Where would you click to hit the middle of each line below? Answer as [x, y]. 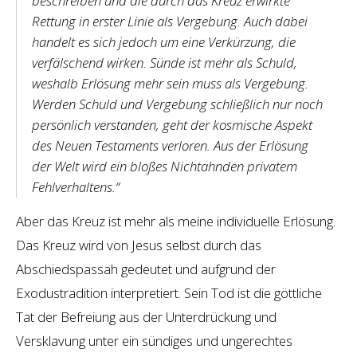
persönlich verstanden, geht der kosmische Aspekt [172, 124]
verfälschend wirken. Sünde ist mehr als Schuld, [164, 62]
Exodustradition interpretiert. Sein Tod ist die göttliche [169, 292]
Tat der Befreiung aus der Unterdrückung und [146, 316]
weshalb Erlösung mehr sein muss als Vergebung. [170, 83]
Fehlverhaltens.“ [75, 186]
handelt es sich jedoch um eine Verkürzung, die [163, 41]
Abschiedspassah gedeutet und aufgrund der [146, 269]
